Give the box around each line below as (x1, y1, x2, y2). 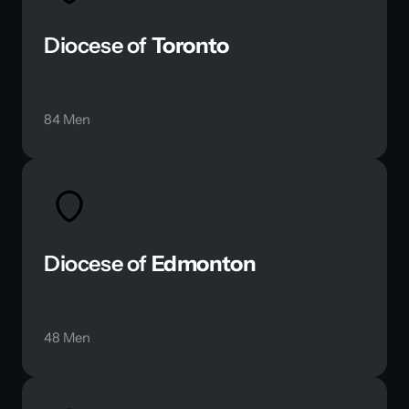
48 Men (44, 329, 90, 346)
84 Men (44, 110, 90, 128)
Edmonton (151, 249, 257, 277)
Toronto (151, 31, 229, 58)
